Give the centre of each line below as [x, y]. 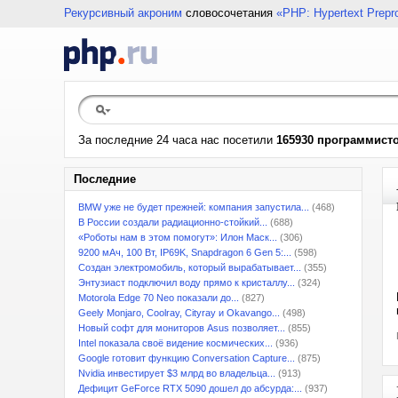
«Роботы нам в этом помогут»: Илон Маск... [178, 237]
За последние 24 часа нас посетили [177, 140]
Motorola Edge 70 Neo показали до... [159, 298]
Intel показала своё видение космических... [175, 343]
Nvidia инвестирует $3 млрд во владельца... [177, 373]
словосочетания [229, 13]
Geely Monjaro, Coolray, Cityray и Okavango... [179, 313]
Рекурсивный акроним [123, 13]
